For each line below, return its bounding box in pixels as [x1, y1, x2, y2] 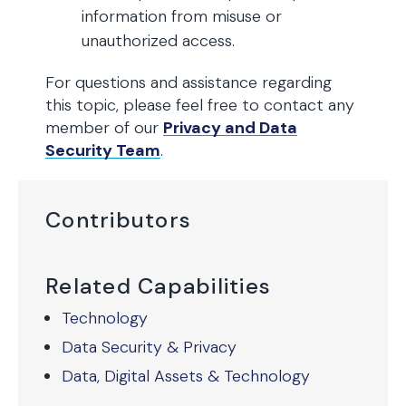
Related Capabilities [45, 272, 272, 300]
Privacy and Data [163, 117, 297, 139]
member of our [45, 117, 163, 139]
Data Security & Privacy [62, 336, 237, 358]
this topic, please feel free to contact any [45, 94, 354, 116]
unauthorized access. [82, 30, 235, 52]
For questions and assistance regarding [45, 72, 332, 93]
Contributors [45, 206, 192, 234]
